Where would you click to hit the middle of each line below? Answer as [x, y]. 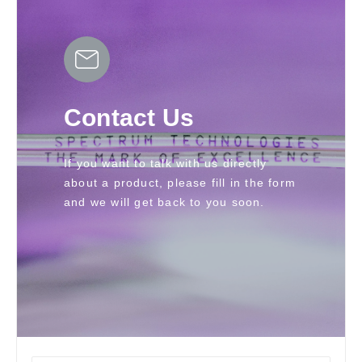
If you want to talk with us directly [166, 163]
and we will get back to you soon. [164, 202]
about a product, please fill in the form [180, 183]
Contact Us [129, 118]
